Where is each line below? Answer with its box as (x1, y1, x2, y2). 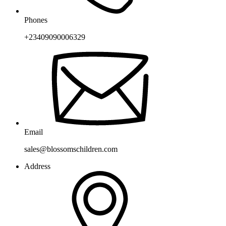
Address (24, 161, 50, 171)
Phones (24, 15, 47, 24)
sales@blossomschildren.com (24, 144, 118, 153)
